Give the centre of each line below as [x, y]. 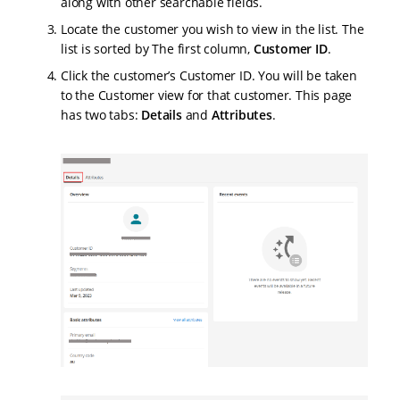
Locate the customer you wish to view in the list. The [212, 29]
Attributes [242, 114]
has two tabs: [101, 114]
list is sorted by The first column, [157, 48]
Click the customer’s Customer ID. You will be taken [209, 75]
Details [162, 114]
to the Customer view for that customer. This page [207, 95]
